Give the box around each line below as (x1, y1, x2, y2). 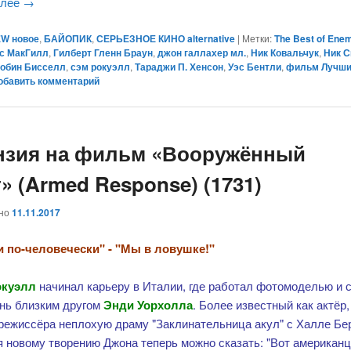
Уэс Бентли (228, 59, 282, 74)
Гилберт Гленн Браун (53, 45, 154, 60)
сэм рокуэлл (71, 59, 131, 74)
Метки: (242, 31, 273, 45)
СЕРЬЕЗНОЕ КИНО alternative (96, 31, 236, 45)
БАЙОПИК (44, 31, 92, 45)
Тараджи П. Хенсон (135, 59, 224, 74)
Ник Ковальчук (251, 45, 320, 60)
